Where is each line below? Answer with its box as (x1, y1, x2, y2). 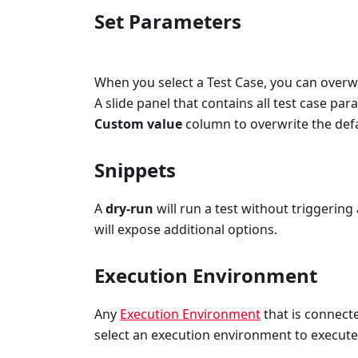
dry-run (105, 199, 153, 217)
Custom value (94, 114, 182, 133)
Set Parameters (94, 7, 241, 34)
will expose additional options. (94, 220, 277, 238)
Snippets (94, 156, 176, 183)
